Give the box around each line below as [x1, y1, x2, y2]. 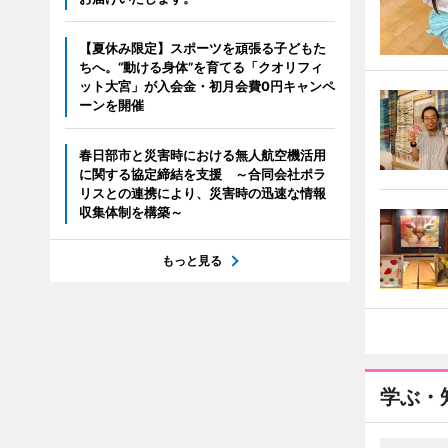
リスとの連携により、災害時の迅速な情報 [78, 185, 326, 201]
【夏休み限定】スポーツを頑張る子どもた [78, 40, 326, 56]
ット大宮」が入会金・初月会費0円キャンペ [78, 78, 335, 94]
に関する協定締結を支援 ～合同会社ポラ [78, 166, 326, 182]
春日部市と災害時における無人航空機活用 [78, 147, 326, 163]
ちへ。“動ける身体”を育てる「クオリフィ [78, 59, 323, 75]
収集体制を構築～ [78, 204, 183, 220]
